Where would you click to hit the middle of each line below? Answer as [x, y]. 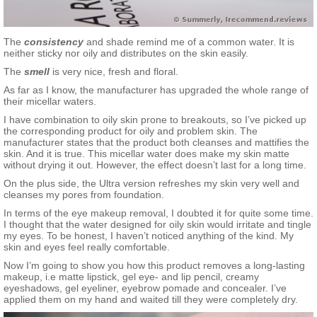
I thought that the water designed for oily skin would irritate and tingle [157, 224]
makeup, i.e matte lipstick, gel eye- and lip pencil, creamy [131, 276]
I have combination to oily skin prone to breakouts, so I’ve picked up [155, 119]
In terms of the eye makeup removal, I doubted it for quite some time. [158, 213]
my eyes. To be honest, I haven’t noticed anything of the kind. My [149, 235]
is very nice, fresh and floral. [114, 71]
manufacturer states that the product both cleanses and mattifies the [156, 142]
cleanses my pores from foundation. [84, 194]
